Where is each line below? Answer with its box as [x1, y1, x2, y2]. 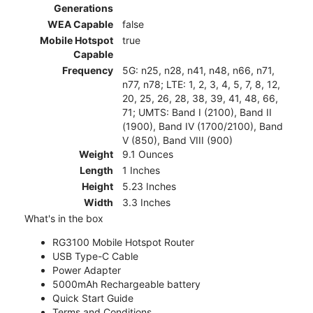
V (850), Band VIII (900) [122, 134, 233, 147]
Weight [79, 148, 113, 161]
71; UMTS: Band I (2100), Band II [122, 106, 272, 119]
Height [82, 180, 113, 193]
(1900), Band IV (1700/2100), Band [122, 120, 283, 133]
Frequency [62, 64, 113, 77]
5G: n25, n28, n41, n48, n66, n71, [122, 64, 275, 77]
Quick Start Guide [52, 292, 133, 305]
